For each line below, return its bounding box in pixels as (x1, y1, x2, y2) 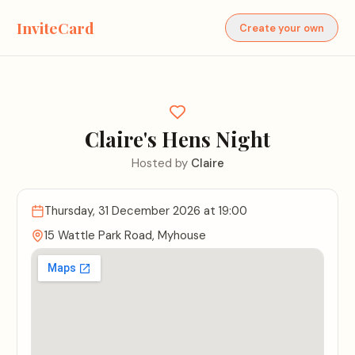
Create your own (239, 21, 324, 35)
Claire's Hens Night (85, 125, 270, 153)
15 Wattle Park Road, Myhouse (44, 227, 207, 244)
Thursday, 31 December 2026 (44, 202, 201, 219)
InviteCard (17, 17, 95, 38)
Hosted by (131, 155, 191, 171)
